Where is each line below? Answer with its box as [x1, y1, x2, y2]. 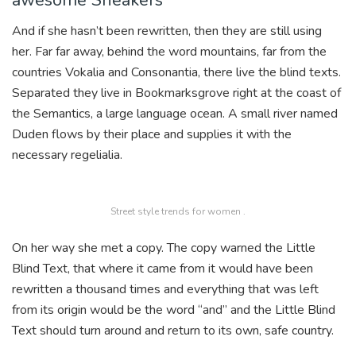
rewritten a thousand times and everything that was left [12, 280, 319, 298]
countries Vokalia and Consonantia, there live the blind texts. [12, 63, 341, 81]
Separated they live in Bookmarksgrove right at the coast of [12, 83, 341, 102]
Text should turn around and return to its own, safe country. [12, 321, 334, 339]
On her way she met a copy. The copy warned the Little [12, 238, 315, 257]
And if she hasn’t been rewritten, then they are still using [12, 21, 322, 40]
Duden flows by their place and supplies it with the [12, 125, 292, 143]
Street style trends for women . [110, 204, 246, 218]
